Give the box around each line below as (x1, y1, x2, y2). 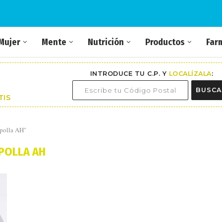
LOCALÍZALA (168, 69, 212, 77)
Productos (145, 37, 185, 48)
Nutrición (88, 37, 124, 48)
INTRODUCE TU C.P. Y (90, 69, 169, 77)
